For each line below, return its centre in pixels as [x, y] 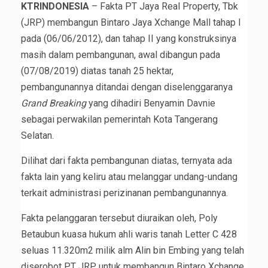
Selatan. [37, 136]
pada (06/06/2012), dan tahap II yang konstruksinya [129, 39]
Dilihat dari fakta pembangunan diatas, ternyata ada [127, 161]
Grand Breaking [54, 103]
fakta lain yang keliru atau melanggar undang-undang [129, 177]
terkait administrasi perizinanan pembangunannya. [124, 193]
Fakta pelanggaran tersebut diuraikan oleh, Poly [119, 218]
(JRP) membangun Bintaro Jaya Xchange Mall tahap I [131, 23]
